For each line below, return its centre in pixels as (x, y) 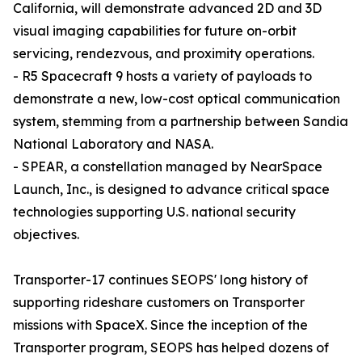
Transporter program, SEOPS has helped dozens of (171, 348)
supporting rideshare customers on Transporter (159, 303)
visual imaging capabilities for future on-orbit (155, 31)
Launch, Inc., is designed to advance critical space (171, 189)
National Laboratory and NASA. (113, 144)
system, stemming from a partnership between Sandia (181, 122)
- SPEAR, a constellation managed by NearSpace (168, 167)
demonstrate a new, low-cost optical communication (177, 99)
